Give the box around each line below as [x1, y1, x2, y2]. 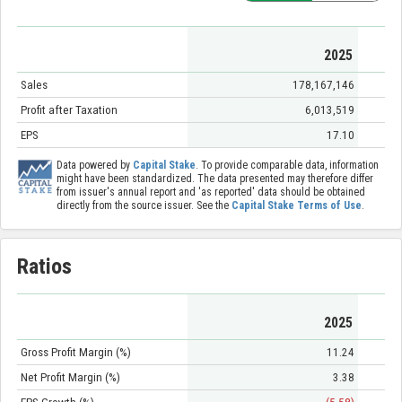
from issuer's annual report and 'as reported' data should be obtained [56, 186, 365, 199]
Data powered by [56, 159, 133, 172]
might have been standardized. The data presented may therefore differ [56, 172, 373, 186]
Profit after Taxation [20, 103, 118, 118]
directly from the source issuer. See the [56, 199, 232, 213]
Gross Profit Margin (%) [20, 345, 131, 359]
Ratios [17, 253, 72, 279]
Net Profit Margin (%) [20, 370, 120, 384]
